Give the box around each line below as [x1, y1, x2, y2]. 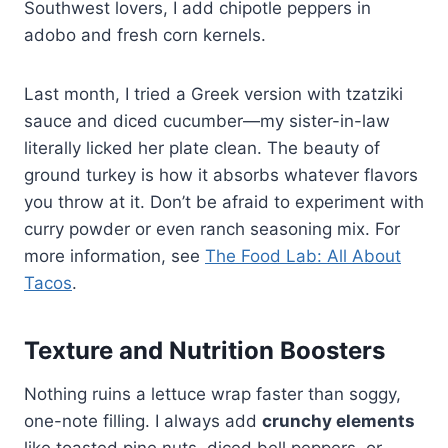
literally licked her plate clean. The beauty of [24, 137, 380, 158]
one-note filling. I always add [24, 410, 262, 431]
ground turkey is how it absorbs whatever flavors [24, 164, 418, 185]
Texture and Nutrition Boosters [24, 335, 385, 365]
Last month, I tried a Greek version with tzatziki [24, 83, 403, 104]
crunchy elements [262, 410, 415, 431]
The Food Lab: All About [205, 245, 401, 266]
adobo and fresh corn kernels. [24, 24, 266, 45]
